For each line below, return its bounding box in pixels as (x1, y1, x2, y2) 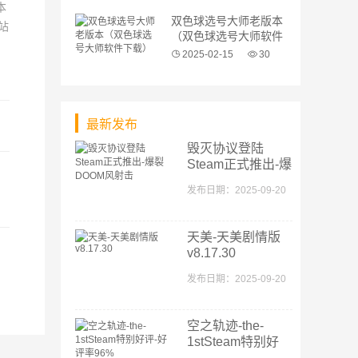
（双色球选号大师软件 (171, 30, 283, 42)
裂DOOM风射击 (187, 173, 277, 187)
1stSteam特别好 (187, 335, 279, 348)
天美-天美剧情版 (187, 230, 280, 244)
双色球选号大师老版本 (171, 14, 283, 27)
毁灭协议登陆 (187, 141, 264, 155)
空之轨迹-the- (187, 319, 264, 332)
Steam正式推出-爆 (187, 157, 292, 171)
